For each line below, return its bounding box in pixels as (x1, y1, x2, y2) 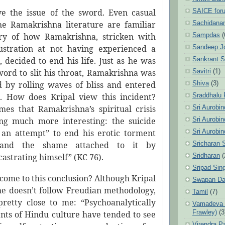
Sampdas (192, 31, 220, 39)
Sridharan (192, 152, 220, 159)
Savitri (192, 67, 211, 75)
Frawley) (192, 208, 217, 216)
